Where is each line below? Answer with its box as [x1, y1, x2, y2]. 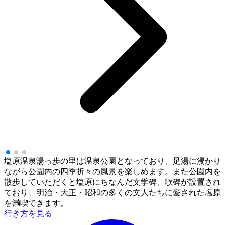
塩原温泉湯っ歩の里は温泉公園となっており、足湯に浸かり [4, 156, 221, 165]
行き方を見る [4, 209, 52, 218]
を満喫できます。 [4, 198, 68, 207]
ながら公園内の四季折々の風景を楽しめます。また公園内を [4, 167, 221, 176]
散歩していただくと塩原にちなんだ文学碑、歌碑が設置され [4, 177, 221, 186]
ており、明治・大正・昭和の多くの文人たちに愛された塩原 [4, 188, 221, 197]
